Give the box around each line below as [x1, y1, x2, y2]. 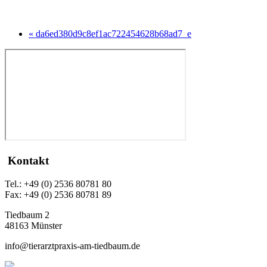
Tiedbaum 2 [5, 209, 49, 220]
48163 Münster [5, 220, 62, 231]
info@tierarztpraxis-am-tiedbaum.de [5, 240, 140, 251]
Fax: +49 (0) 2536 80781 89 [5, 189, 111, 200]
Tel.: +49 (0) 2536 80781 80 [5, 178, 111, 189]
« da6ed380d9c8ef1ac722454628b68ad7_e [29, 29, 191, 39]
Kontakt [5, 154, 49, 167]
